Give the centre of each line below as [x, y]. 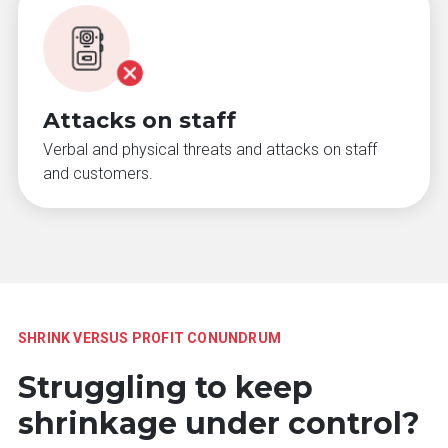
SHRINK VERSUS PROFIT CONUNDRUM [149, 338]
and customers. [98, 174]
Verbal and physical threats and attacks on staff [210, 150]
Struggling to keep [165, 388]
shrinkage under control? [219, 424]
